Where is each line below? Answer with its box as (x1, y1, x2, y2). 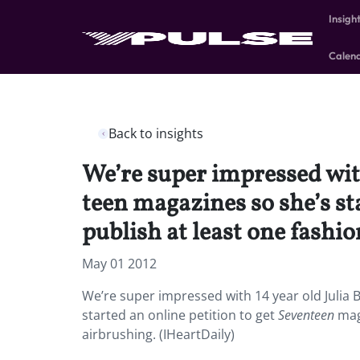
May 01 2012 (82, 255, 157, 272)
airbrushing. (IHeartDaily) (82, 325, 235, 343)
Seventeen (278, 306, 334, 324)
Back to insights (108, 125, 203, 142)
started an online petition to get (82, 306, 278, 324)
